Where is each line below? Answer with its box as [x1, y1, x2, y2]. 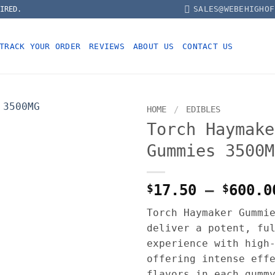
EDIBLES [186, 104, 221, 114]
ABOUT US [133, 41, 174, 51]
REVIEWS [89, 41, 125, 51]
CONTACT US [182, 41, 233, 51]
